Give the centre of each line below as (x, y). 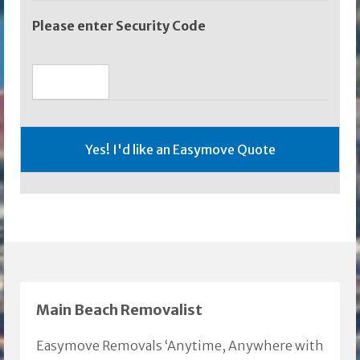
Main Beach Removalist (119, 310)
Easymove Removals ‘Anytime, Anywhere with (180, 346)
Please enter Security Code (119, 26)
